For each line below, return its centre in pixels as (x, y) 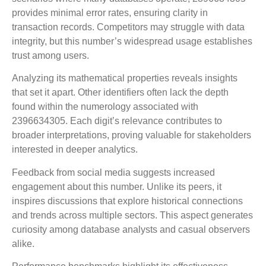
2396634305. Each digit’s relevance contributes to (117, 121)
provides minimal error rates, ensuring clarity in (110, 13)
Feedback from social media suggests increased (113, 172)
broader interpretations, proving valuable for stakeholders (132, 135)
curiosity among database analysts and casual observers (131, 229)
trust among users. (50, 56)
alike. (23, 243)
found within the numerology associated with (105, 107)
